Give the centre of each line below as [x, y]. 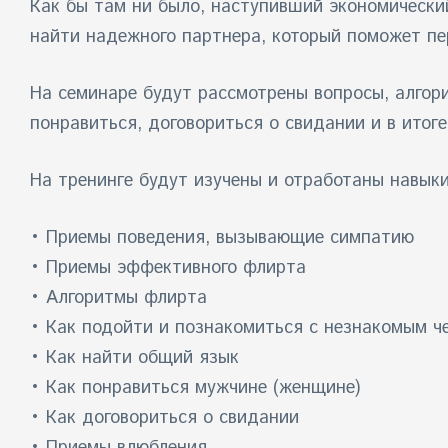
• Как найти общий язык [134, 358]
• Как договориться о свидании [164, 418]
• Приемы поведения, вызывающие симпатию [222, 238]
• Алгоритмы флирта [118, 298]
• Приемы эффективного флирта [168, 268]
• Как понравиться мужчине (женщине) [195, 388]
